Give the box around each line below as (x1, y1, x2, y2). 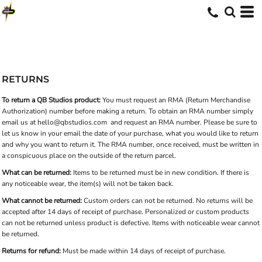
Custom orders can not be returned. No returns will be (82, 196, 253, 205)
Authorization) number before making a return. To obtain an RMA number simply (2, 106, 253, 116)
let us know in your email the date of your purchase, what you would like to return (2, 129, 258, 138)
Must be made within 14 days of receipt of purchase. (61, 246, 226, 256)
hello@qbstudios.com (37, 118, 107, 127)
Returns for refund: (2, 246, 61, 256)
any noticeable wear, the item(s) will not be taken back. (2, 179, 174, 188)
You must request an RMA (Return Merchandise (101, 95, 250, 105)
